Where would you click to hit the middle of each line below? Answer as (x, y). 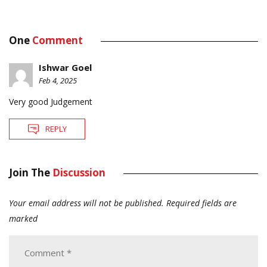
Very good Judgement (51, 102)
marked (23, 219)
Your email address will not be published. (86, 203)
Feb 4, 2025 (58, 81)
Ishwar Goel (65, 68)
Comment (58, 41)
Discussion (79, 173)
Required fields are (201, 203)
